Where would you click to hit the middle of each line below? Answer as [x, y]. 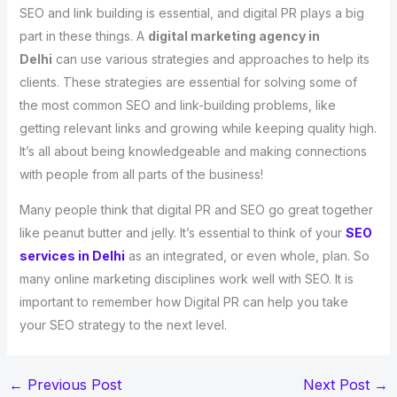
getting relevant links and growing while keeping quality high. [198, 128]
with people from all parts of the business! [141, 174]
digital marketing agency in [234, 35]
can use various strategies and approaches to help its [210, 58]
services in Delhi [72, 255]
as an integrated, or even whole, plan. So [249, 255]
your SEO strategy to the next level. [123, 324]
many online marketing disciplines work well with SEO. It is [186, 278]
